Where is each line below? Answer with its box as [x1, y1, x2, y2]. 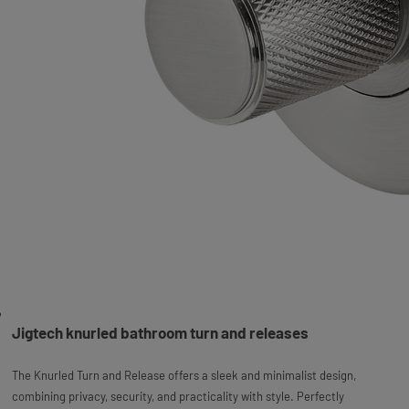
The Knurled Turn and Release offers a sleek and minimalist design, [11, 368, 356, 383]
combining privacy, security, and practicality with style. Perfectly [11, 389, 344, 404]
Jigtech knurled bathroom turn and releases [11, 323, 309, 342]
